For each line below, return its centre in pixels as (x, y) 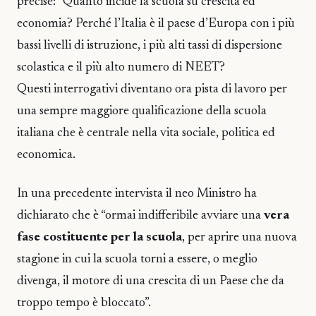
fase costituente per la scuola (99, 237)
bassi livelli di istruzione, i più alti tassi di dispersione (150, 46)
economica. (46, 156)
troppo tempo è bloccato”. (84, 303)
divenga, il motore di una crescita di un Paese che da (151, 281)
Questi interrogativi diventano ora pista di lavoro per (152, 90)
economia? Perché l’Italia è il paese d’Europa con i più (156, 24)
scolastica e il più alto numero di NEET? (121, 68)
